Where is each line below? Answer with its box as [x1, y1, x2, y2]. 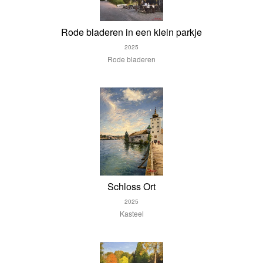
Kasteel [119, 208, 144, 218]
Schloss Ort [107, 179, 156, 193]
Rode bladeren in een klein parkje [61, 25, 202, 39]
